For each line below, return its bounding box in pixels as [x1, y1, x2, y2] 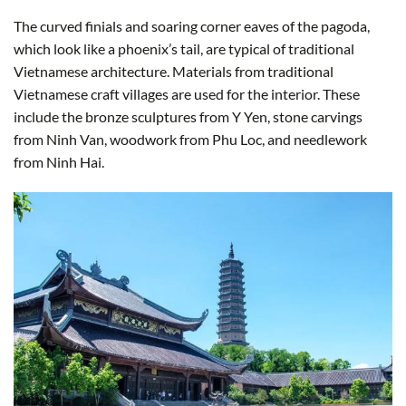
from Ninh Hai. [14, 152, 104, 170]
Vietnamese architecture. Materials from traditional [14, 62, 333, 80]
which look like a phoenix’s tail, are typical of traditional [14, 39, 354, 57]
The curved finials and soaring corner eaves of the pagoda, [14, 16, 370, 34]
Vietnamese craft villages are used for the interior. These [14, 84, 360, 102]
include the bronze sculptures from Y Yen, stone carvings [14, 107, 362, 125]
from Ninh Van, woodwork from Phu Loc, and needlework [14, 130, 367, 148]
